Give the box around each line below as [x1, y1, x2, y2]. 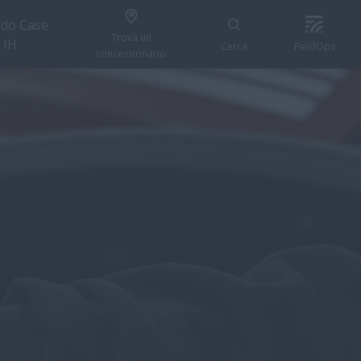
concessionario [96, 46, 167, 60]
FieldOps [293, 39, 335, 53]
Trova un [110, 30, 151, 44]
